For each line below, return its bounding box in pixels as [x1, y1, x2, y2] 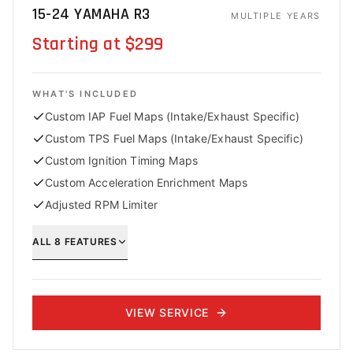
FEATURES [61, 235, 117, 247]
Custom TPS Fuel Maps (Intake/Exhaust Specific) [45, 132, 303, 145]
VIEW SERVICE [124, 306, 210, 319]
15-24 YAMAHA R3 [32, 4, 150, 24]
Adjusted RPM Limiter [45, 198, 158, 211]
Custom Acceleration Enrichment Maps [45, 176, 248, 189]
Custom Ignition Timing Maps [45, 154, 199, 167]
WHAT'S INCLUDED [32, 88, 138, 99]
